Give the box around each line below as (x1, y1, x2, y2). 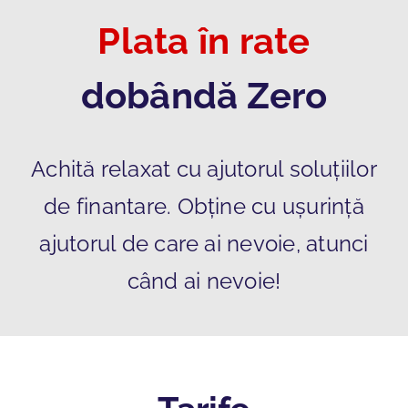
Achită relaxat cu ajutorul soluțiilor (31, 156, 377, 183)
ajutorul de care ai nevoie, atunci (39, 230, 369, 258)
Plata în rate (97, 19, 311, 63)
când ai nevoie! (127, 268, 281, 295)
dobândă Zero (80, 74, 328, 117)
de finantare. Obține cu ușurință (44, 193, 364, 220)
